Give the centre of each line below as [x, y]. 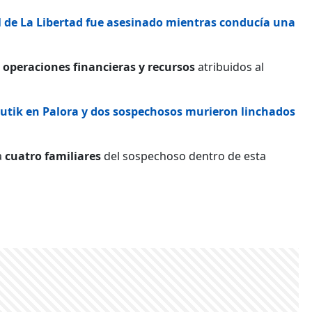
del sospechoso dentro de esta [184, 156]
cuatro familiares [53, 156]
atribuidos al [229, 67]
